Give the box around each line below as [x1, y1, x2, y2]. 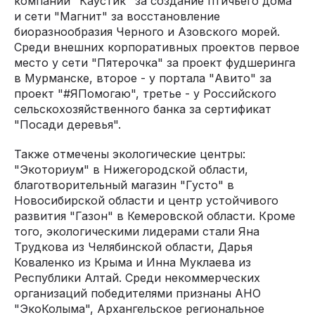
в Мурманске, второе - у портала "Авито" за [14, 70, 271, 85]
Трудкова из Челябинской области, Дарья [14, 239, 252, 254]
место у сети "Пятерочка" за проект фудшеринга [14, 55, 295, 70]
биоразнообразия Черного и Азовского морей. [14, 24, 280, 39]
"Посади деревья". [14, 117, 121, 131]
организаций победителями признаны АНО [14, 285, 261, 300]
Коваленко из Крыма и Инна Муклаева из [14, 255, 251, 269]
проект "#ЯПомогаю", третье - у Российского [14, 86, 276, 101]
